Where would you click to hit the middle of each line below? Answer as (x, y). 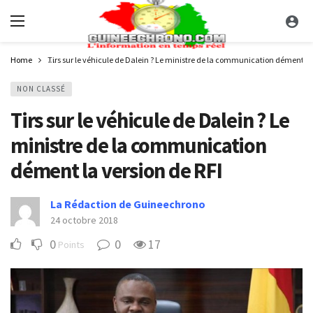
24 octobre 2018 (84, 220)
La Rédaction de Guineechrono (128, 204)
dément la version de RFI (116, 170)
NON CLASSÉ (41, 89)
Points (71, 245)
